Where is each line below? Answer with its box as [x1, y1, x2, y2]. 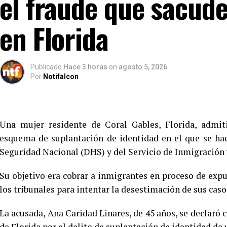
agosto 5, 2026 [119, 63, 167, 71]
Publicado [30, 63, 62, 71]
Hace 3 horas [63, 63, 109, 71]
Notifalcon [43, 72, 79, 81]
